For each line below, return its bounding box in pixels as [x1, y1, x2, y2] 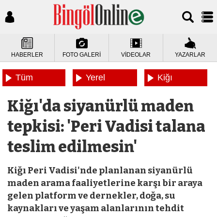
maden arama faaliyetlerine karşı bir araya [7, 178, 202, 188]
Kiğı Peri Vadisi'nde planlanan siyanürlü [7, 165, 193, 176]
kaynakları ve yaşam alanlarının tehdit [7, 203, 184, 214]
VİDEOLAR [121, 51, 151, 58]
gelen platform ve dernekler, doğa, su [7, 190, 175, 201]
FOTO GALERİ [62, 51, 101, 58]
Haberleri [157, 90, 193, 99]
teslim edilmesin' [7, 138, 137, 156]
